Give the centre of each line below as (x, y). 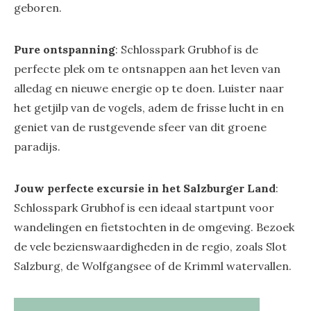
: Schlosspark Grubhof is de (187, 50)
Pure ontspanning (65, 50)
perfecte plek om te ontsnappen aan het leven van (147, 69)
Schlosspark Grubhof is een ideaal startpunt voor (144, 208)
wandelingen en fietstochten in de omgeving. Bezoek (154, 227)
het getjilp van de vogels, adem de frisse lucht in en (149, 108)
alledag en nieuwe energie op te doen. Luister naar (149, 89)
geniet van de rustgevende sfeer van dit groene (140, 127)
